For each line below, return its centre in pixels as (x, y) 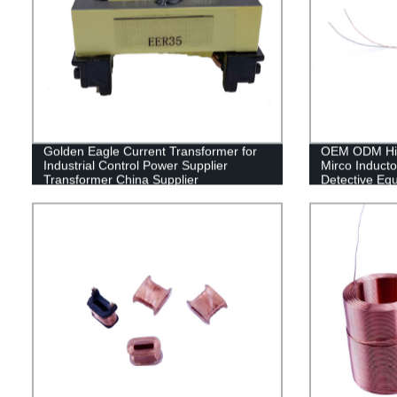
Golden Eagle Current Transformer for (150, 151)
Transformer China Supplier (121, 179)
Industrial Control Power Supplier (135, 165)
